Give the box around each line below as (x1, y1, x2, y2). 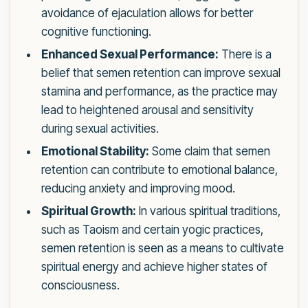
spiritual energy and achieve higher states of (41, 260, 267, 274)
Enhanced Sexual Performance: (41, 47, 219, 62)
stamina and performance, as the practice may (41, 85, 278, 99)
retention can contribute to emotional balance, (41, 163, 278, 177)
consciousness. (41, 278, 120, 293)
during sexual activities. (41, 122, 159, 136)
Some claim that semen (148, 144, 270, 159)
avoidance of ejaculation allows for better (41, 6, 253, 21)
